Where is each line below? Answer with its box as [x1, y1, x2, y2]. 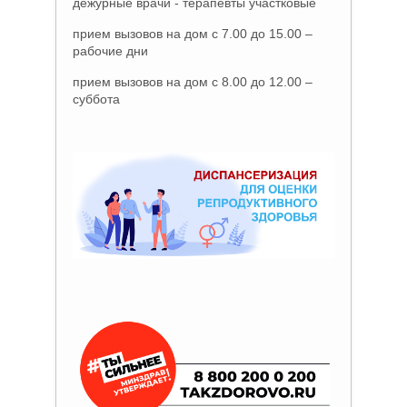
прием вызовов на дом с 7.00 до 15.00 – [73, 25, 313, 41]
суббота [73, 91, 121, 106]
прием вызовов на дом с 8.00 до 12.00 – [73, 74, 313, 89]
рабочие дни [73, 43, 149, 58]
